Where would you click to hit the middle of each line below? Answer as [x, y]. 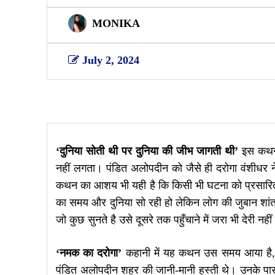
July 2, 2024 [111, 60]
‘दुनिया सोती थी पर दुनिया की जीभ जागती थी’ [147, 151]
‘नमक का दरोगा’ [89, 253]
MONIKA [116, 23]
